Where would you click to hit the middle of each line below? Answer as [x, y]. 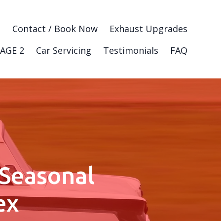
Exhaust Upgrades [148, 28]
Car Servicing [64, 50]
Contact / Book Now [55, 28]
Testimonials [131, 50]
